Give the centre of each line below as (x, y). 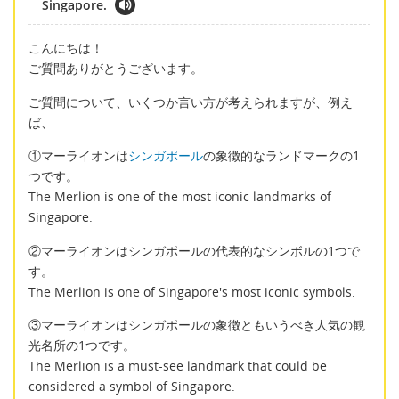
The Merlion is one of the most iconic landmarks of (180, 197)
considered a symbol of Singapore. (132, 386)
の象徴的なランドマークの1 (281, 156)
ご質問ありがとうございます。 (116, 69)
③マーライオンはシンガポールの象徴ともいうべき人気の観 (197, 324)
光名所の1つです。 (82, 345)
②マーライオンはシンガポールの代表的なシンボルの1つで (194, 250)
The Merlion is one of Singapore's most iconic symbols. (192, 291)
